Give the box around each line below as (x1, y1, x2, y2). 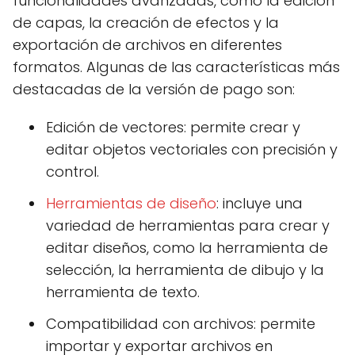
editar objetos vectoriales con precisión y (46, 139, 338, 159)
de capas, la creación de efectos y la (13, 13, 279, 32)
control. (46, 162, 99, 181)
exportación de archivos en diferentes (13, 35, 282, 55)
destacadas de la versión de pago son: (13, 79, 295, 99)
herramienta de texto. (46, 282, 200, 302)
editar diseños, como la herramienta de (46, 238, 328, 258)
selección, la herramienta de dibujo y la (46, 260, 324, 280)
